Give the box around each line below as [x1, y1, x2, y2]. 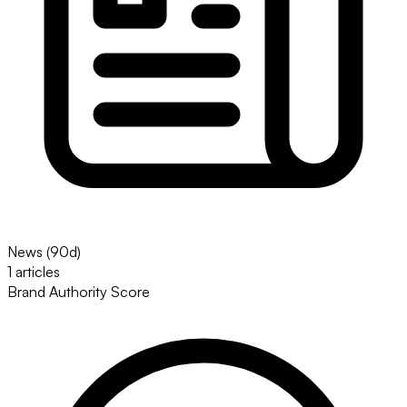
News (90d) [7, 243, 81, 262]
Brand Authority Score [7, 283, 150, 302]
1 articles [7, 263, 60, 282]
